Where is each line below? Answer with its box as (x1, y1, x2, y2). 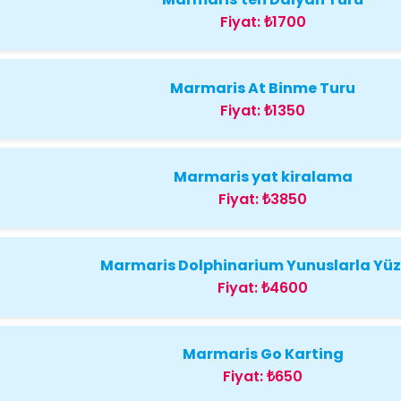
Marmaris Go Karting (182, 344, 344, 365)
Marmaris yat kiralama (173, 166, 353, 187)
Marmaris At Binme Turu (170, 77, 356, 98)
